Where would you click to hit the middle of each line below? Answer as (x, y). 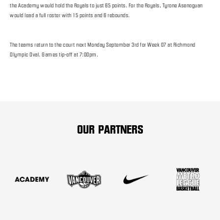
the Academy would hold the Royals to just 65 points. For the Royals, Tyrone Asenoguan (106, 5)
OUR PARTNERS (110, 129)
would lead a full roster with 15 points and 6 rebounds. (70, 15)
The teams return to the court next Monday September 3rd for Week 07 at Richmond (103, 45)
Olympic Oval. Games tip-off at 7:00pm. (54, 55)
